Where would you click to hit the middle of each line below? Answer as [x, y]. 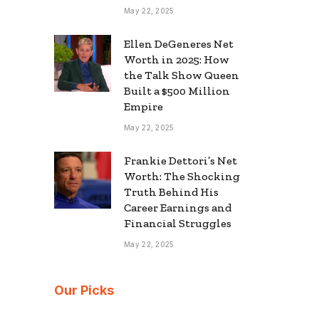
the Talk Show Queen [182, 75]
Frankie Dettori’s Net [181, 160]
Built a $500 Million [177, 90]
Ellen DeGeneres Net [179, 43]
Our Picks [84, 290]
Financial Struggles [178, 223]
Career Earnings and [178, 207]
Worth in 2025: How [177, 59]
